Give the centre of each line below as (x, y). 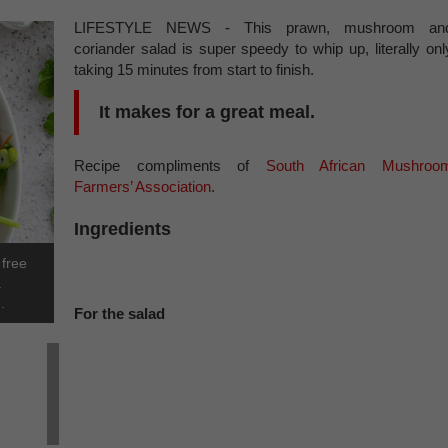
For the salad (119, 313)
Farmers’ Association (142, 186)
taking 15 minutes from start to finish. (196, 69)
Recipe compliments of (170, 165)
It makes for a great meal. (209, 112)
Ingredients (122, 229)
